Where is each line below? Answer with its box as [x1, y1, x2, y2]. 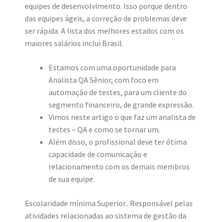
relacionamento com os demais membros [49, 161, 190, 171]
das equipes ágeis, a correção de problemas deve [25, 13, 187, 23]
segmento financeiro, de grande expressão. [49, 99, 194, 110]
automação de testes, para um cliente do [49, 87, 187, 97]
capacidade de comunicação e [49, 149, 147, 159]
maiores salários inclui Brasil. [25, 38, 123, 48]
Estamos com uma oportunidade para [49, 62, 176, 72]
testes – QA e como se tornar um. [49, 124, 160, 134]
